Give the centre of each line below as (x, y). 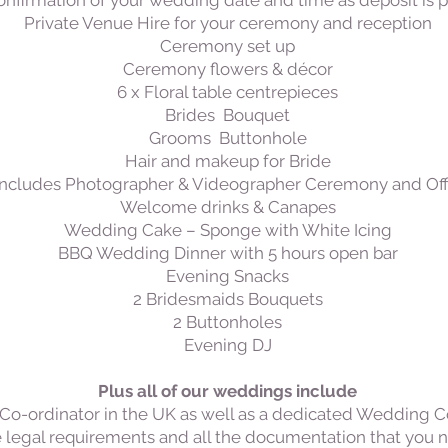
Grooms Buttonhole (227, 138)
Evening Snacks (227, 276)
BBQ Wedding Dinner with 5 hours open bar (227, 253)
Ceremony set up (227, 46)
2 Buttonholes (227, 322)
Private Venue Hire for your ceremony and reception (227, 23)
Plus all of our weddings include (227, 391)
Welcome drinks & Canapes (227, 207)
